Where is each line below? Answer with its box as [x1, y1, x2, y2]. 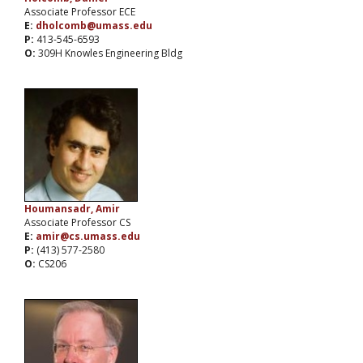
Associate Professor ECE [24, 5, 135, 19]
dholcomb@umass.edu [36, 19, 152, 33]
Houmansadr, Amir [24, 202, 120, 216]
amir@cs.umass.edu [36, 229, 140, 244]
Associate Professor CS [24, 216, 130, 230]
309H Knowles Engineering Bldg [38, 46, 182, 61]
